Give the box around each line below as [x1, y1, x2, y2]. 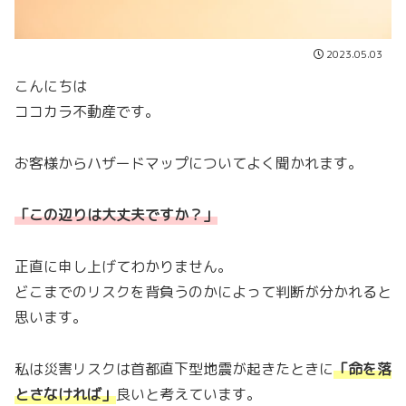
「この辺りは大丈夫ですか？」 [14, 204, 217, 225]
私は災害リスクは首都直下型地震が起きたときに [14, 358, 333, 379]
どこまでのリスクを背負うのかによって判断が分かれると [14, 281, 391, 302]
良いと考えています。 [116, 383, 261, 404]
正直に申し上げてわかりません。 [14, 256, 232, 276]
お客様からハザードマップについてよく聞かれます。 [14, 153, 377, 174]
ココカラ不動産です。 [14, 101, 159, 122]
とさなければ [14, 383, 101, 404]
